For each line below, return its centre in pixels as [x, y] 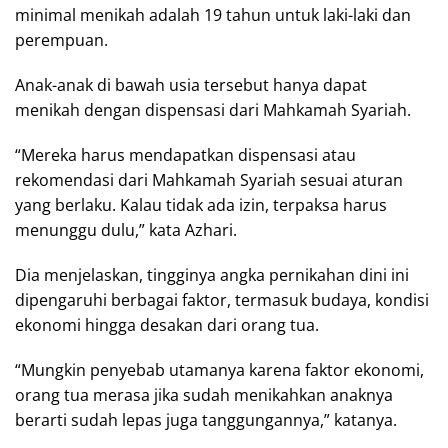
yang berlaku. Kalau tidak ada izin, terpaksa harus [201, 204]
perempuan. [61, 39]
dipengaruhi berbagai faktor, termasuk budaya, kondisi [222, 299]
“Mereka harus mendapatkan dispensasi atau [185, 154]
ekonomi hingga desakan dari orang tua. [167, 324]
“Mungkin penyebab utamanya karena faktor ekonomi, [219, 369]
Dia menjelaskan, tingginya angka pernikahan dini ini [212, 274]
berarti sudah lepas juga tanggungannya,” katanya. [206, 419]
